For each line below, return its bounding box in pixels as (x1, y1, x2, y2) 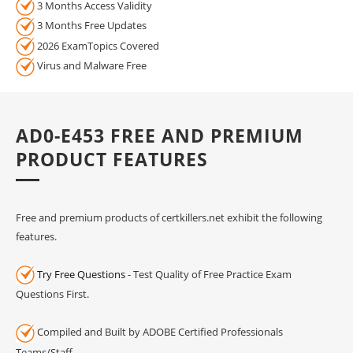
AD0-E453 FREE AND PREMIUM (16, 122, 303, 148)
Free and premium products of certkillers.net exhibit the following (16, 210, 322, 225)
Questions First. (16, 287, 89, 302)
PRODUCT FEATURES (16, 146, 208, 172)
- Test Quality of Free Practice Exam (125, 266, 292, 281)
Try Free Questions (37, 266, 125, 281)
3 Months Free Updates (35, 18, 147, 33)
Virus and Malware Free (35, 58, 147, 73)
